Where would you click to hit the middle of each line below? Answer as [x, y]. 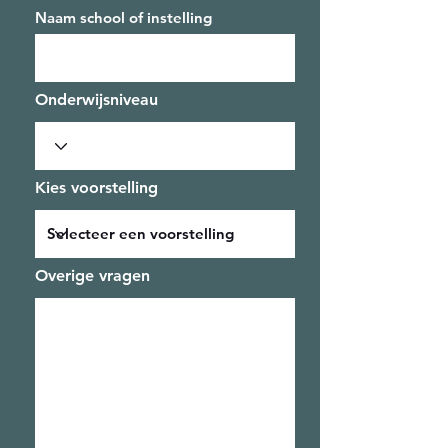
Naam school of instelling [123, 17]
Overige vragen [92, 275]
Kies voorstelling [96, 187]
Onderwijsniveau [96, 99]
